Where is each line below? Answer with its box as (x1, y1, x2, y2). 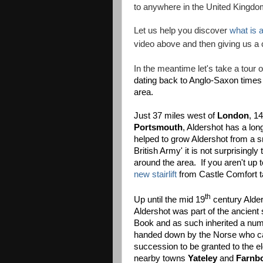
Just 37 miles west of (134, 111, 217, 120)
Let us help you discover (134, 26, 230, 35)
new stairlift (134, 170, 177, 179)
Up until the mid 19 (134, 194, 205, 204)
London (217, 111, 249, 120)
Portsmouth (134, 123, 183, 132)
